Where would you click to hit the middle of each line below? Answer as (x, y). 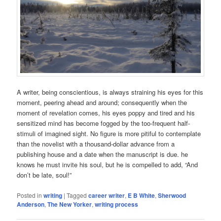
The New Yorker (70, 204)
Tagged (77, 195)
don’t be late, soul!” (44, 175)
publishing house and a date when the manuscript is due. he (103, 154)
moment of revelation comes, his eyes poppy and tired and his (106, 113)
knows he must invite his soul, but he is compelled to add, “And (108, 165)
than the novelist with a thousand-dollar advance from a (96, 144)
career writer (107, 195)
